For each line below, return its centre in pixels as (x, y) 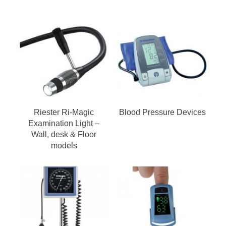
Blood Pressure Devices (162, 112)
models (64, 145)
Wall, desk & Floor (64, 134)
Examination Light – (64, 123)
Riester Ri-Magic (64, 112)
